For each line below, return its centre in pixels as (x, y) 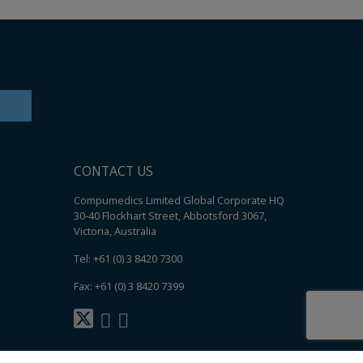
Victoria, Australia (115, 231)
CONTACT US (113, 171)
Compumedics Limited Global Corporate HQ (179, 201)
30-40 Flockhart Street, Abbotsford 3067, (170, 216)
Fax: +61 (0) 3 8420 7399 (129, 286)
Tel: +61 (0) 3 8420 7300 (128, 259)
